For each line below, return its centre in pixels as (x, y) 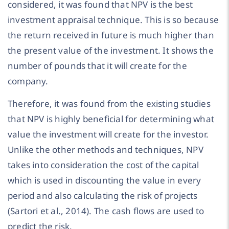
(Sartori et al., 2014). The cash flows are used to (106, 211)
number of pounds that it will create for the (97, 65)
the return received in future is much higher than (111, 35)
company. (28, 81)
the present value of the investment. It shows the (111, 50)
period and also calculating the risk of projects (103, 196)
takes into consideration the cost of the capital (104, 165)
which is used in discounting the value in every (105, 180)
